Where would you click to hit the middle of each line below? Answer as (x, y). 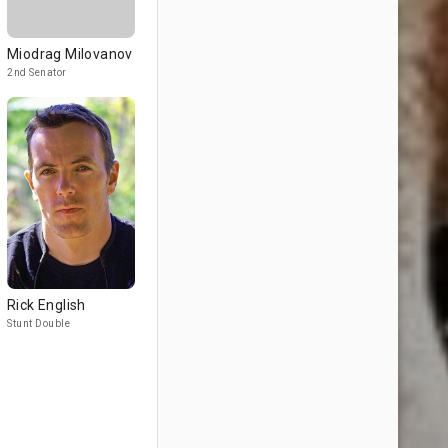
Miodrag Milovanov (70, 54)
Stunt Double (38, 323)
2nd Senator (37, 72)
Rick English (46, 305)
